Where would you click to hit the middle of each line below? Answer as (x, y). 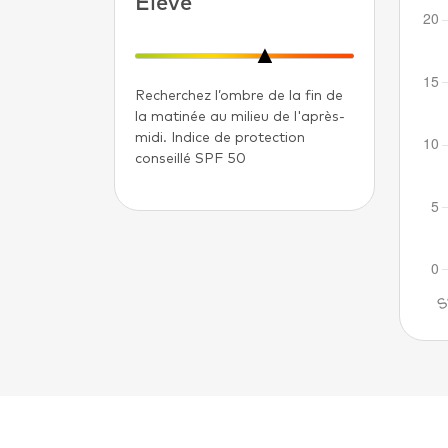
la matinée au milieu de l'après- (240, 116)
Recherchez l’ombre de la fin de (239, 95)
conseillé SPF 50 (190, 158)
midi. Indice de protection (220, 137)
